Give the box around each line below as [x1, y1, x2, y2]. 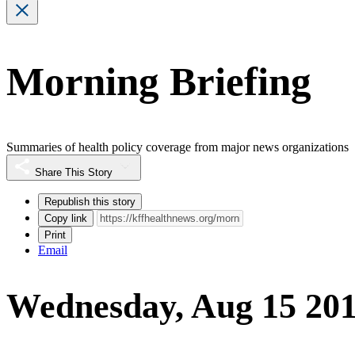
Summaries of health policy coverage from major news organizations [6, 139, 349, 154]
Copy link [44, 212, 87, 224]
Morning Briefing [6, 59, 311, 105]
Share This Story [35, 166, 113, 178]
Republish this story [44, 195, 136, 208]
